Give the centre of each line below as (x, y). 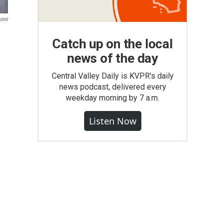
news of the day (112, 58)
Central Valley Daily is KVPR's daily (112, 76)
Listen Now (112, 121)
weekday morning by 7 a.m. (112, 98)
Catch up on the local (112, 44)
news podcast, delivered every (112, 87)
